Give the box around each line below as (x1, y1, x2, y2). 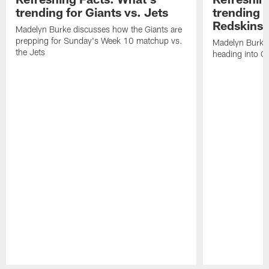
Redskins (212, 18, 263, 33)
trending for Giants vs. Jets (16, 5, 169, 20)
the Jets (16, 47, 46, 58)
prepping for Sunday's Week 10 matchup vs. (16, 35, 183, 46)
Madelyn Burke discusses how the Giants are (16, 24, 183, 35)
